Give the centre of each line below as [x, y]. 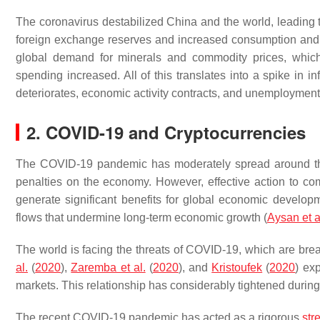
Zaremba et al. [108, 267]
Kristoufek [237, 267]
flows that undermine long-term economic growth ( [141, 217]
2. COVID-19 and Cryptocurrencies [166, 132]
